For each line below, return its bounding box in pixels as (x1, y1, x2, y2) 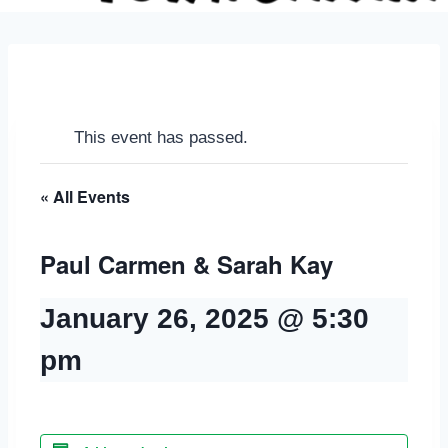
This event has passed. (74, 128, 248, 148)
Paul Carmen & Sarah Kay (40, 247, 333, 282)
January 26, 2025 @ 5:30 (40, 303, 369, 335)
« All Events (40, 185, 130, 209)
